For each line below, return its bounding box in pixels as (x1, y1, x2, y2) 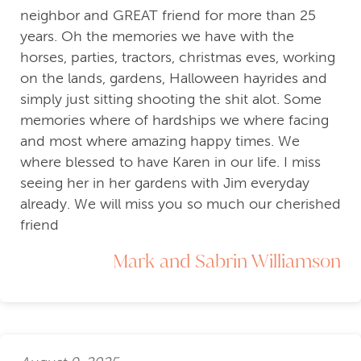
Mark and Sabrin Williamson (113, 248, 341, 273)
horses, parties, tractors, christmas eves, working (20, 49, 335, 66)
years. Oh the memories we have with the (20, 28, 294, 45)
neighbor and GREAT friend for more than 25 (20, 7, 316, 24)
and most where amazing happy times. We (20, 133, 300, 150)
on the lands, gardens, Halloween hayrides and (20, 70, 327, 87)
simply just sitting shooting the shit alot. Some (20, 91, 322, 108)
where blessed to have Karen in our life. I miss (20, 154, 321, 171)
